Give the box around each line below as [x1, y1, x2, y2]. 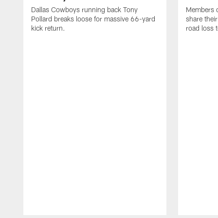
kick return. [31, 23, 65, 32]
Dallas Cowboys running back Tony [31, 5, 138, 14]
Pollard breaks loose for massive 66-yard [31, 14, 155, 23]
